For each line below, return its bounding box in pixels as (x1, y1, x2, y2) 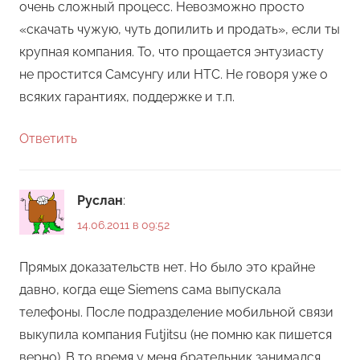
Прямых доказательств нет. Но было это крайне (19, 260, 315, 276)
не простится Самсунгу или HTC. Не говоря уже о (19, 66, 328, 82)
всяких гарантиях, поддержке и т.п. (19, 88, 235, 104)
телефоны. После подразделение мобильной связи (19, 305, 333, 321)
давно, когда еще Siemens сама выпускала (19, 282, 281, 298)
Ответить (19, 130, 77, 146)
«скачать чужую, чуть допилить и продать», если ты (19, 21, 340, 37)
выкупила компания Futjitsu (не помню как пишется (19, 327, 332, 343)
